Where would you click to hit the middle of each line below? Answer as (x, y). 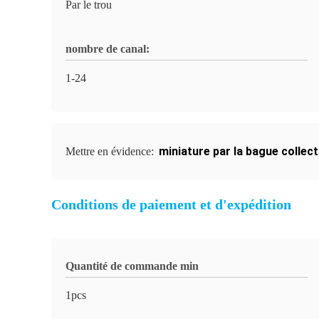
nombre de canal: (108, 49)
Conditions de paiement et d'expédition (171, 204)
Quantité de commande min (132, 266)
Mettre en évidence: (111, 151)
